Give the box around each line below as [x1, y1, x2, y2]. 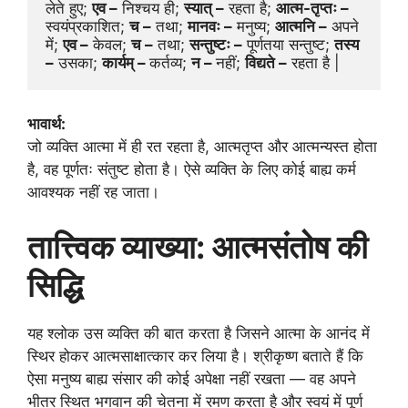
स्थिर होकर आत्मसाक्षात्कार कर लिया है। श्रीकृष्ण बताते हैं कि [27, 346, 363, 365]
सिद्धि [27, 265, 83, 304]
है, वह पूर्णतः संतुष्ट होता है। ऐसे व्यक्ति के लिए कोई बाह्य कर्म [27, 160, 356, 179]
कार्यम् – [102, 53, 149, 72]
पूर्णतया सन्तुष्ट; [242, 35, 334, 54]
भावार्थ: [27, 115, 66, 134]
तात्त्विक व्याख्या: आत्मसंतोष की [27, 227, 368, 266]
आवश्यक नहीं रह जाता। [27, 183, 159, 202]
